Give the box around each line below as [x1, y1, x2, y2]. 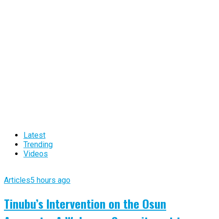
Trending [23, 139, 53, 149]
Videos [23, 149, 48, 158]
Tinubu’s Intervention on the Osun [4, 194, 166, 212]
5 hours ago [30, 175, 70, 185]
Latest [23, 130, 45, 140]
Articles [4, 175, 30, 185]
